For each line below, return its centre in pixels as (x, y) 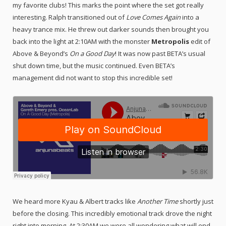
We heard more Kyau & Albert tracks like (75, 202)
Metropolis (170, 41)
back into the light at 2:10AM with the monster (82, 41)
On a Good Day (92, 53)
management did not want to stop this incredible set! (93, 77)
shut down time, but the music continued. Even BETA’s (94, 65)
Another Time (158, 202)
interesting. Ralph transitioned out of (69, 17)
